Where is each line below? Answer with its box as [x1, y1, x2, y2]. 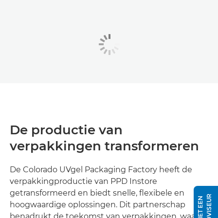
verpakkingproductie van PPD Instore [10, 176, 157, 186]
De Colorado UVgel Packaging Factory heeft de [10, 164, 192, 174]
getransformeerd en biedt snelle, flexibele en [10, 188, 184, 198]
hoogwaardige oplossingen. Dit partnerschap [10, 200, 185, 209]
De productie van [10, 122, 123, 138]
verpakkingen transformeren [10, 138, 199, 154]
